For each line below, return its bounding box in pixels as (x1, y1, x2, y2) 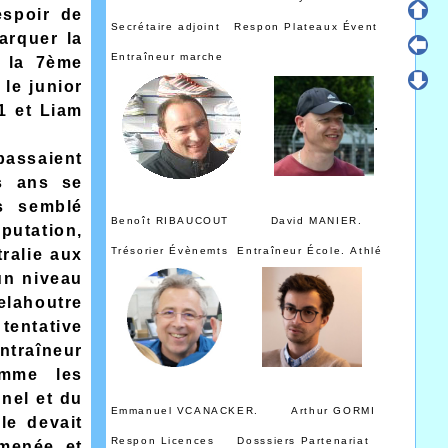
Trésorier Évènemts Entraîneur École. (110, 245, 351, 257)
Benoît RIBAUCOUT (110, 215, 271, 227)
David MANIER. (270, 215, 400, 227)
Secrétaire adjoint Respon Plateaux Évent (110, 21, 378, 33)
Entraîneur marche (110, 51, 243, 63)
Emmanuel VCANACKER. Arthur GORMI (110, 405, 376, 417)
